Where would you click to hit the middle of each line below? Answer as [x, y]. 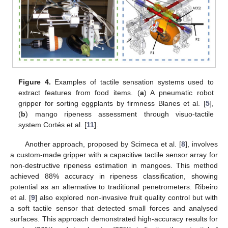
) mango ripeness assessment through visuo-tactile [120, 114]
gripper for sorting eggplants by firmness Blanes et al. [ [112, 103]
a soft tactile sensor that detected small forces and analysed [114, 208]
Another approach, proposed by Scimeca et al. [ [103, 144]
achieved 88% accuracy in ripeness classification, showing [114, 176]
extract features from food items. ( [79, 92]
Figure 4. [35, 82]
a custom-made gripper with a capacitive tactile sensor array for [114, 154]
